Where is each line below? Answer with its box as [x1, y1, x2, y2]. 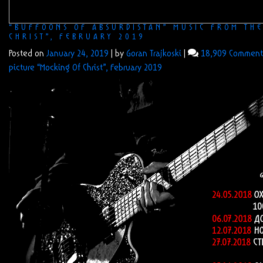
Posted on [9, 49, 46, 59]
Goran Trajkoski [126, 49, 181, 59]
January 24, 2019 [46, 49, 109, 59]
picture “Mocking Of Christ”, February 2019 [9, 63, 162, 73]
